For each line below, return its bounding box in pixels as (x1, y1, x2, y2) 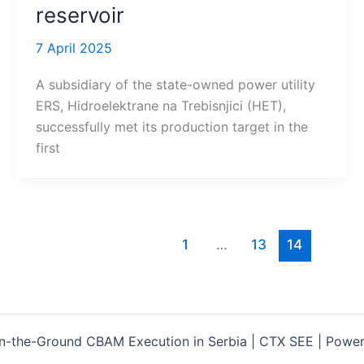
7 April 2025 (35, 40, 112, 57)
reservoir (35, 2, 124, 28)
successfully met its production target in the (35, 118, 308, 135)
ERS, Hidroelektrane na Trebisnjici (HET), (35, 97, 286, 114)
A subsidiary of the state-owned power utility (35, 76, 315, 93)
